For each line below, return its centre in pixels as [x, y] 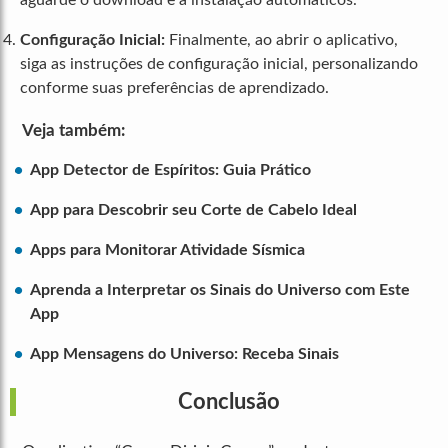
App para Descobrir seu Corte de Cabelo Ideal [193, 210]
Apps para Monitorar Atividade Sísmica [167, 250]
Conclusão [229, 402]
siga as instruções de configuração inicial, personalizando [219, 64]
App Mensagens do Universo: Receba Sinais [184, 354]
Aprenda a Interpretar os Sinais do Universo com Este [220, 290]
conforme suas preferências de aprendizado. [174, 88]
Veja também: [73, 131]
